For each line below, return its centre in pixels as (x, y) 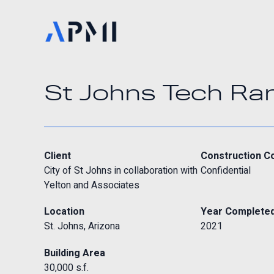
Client (57, 156)
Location (64, 212)
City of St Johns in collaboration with (121, 170)
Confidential (226, 170)
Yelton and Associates (92, 185)
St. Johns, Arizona (82, 227)
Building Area (75, 253)
